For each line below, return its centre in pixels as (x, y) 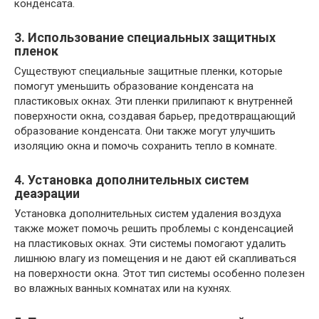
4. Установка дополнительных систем (132, 180)
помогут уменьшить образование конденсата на (134, 87)
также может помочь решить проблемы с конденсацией (154, 229)
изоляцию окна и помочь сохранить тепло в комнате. (146, 146)
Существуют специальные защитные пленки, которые (148, 72)
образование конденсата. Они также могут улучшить (145, 131)
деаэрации (47, 194)
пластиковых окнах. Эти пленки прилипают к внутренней (153, 101)
